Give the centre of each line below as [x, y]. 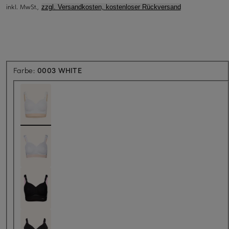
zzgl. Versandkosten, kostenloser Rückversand [111, 7]
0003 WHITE [60, 70]
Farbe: [26, 70]
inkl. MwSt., [24, 6]
